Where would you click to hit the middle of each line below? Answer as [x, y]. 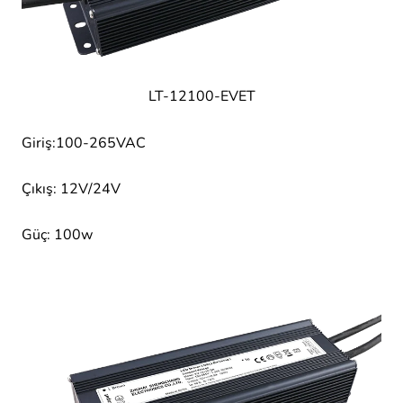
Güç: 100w [57, 234]
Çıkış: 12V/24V [71, 188]
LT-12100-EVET [201, 97]
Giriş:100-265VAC [84, 143]
